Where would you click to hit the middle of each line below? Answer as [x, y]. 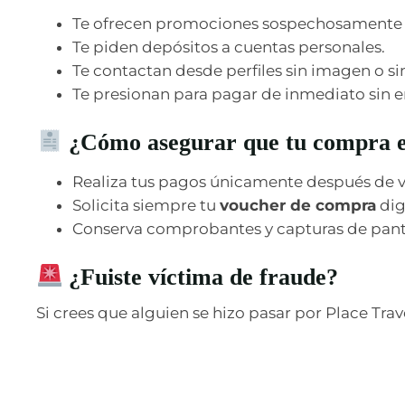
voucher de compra [298, 205]
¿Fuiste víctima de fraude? [201, 277]
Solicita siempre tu [146, 205]
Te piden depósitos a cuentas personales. [229, 47]
